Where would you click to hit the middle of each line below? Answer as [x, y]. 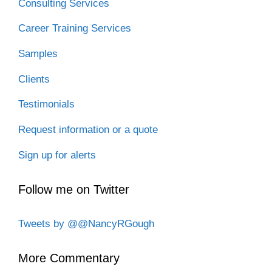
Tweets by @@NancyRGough [86, 223]
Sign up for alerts [57, 155]
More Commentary [69, 258]
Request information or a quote [88, 130]
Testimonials [46, 104]
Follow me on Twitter [74, 189]
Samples [38, 53]
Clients [34, 79]
